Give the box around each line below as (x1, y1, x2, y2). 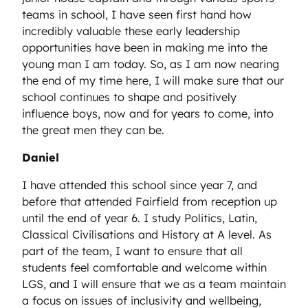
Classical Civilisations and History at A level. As (22, 228, 272, 242)
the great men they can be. (22, 122, 168, 137)
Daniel (22, 151, 59, 165)
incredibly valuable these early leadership (22, 23, 240, 38)
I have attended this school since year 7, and (22, 178, 257, 192)
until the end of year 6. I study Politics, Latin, (22, 211, 257, 225)
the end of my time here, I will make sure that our (22, 73, 284, 87)
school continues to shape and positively (22, 89, 236, 104)
